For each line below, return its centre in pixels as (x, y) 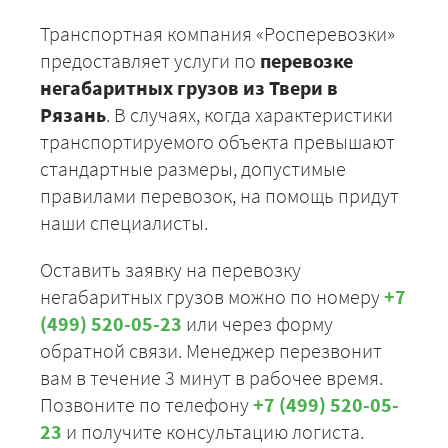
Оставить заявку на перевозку (170, 270)
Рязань (73, 115)
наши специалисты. (124, 223)
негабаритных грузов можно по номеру (212, 297)
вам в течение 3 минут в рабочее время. (211, 378)
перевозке (306, 61)
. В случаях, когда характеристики (249, 115)
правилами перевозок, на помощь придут (219, 196)
